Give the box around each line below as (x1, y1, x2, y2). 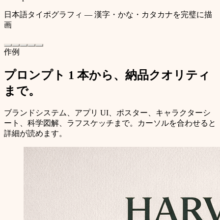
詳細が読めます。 (4, 129, 67, 138)
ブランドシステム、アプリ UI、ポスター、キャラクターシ (4, 109, 211, 117)
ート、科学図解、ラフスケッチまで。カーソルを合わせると (4, 119, 216, 128)
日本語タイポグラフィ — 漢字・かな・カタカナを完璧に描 (4, 10, 212, 19)
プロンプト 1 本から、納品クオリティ (4, 68, 210, 82)
